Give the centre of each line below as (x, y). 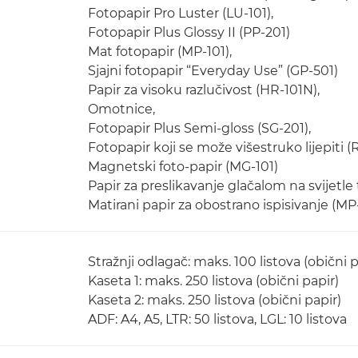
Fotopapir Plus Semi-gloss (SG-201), (199, 128)
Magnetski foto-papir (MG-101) (183, 167)
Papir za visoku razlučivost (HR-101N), (204, 90)
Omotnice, (121, 109)
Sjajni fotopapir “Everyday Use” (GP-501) (213, 71)
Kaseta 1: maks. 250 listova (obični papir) (213, 281)
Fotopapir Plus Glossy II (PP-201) (189, 32)
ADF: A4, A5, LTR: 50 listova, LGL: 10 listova (217, 319)
